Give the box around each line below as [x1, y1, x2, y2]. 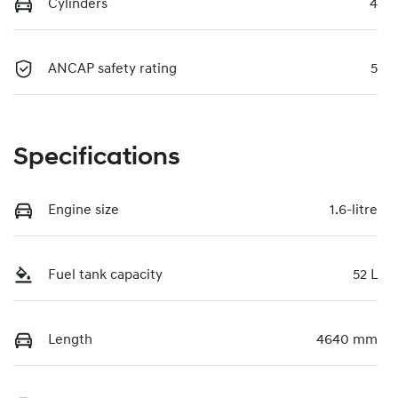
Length [48, 332, 92, 347]
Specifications [13, 145, 180, 171]
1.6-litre [330, 203, 378, 218]
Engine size [48, 203, 119, 218]
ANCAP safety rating [48, 61, 177, 76]
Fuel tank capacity [48, 267, 163, 283]
